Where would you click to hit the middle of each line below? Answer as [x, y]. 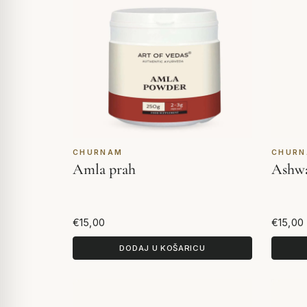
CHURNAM [98, 153]
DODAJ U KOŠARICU [162, 248]
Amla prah [104, 170]
